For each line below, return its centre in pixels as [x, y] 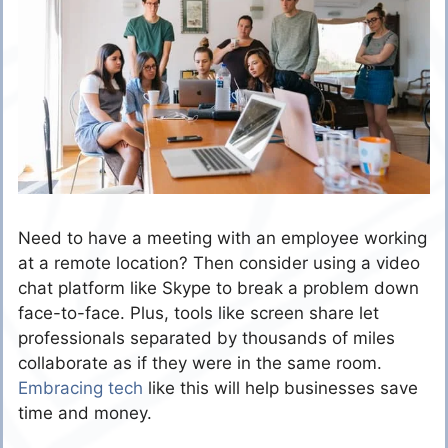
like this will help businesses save [280, 388]
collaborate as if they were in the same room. [200, 363]
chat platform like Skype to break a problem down [218, 288]
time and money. [90, 413]
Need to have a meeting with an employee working [222, 238]
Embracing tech [80, 388]
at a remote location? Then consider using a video [219, 263]
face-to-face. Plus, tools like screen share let [198, 313]
